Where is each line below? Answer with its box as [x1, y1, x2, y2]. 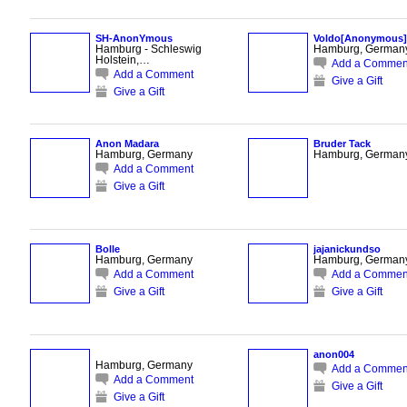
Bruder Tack [313, 137, 371, 149]
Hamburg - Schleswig [94, 42, 202, 55]
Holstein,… [94, 53, 150, 65]
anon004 [313, 348, 354, 360]
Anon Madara [94, 137, 159, 149]
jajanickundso [313, 243, 381, 254]
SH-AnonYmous [94, 32, 173, 44]
